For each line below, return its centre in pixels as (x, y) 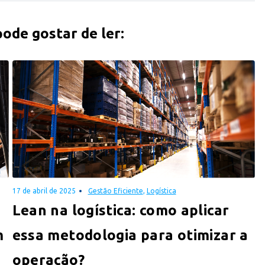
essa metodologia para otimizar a (130, 235)
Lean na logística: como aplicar (121, 210)
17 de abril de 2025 (44, 190)
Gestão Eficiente (115, 190)
